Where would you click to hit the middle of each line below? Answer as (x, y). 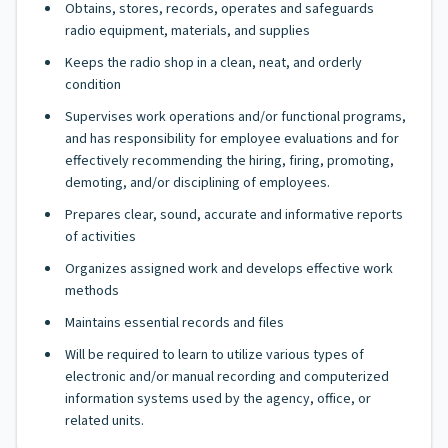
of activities (100, 237)
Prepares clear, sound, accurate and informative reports (234, 215)
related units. (104, 421)
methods (92, 291)
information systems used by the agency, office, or (218, 399)
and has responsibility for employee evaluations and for (232, 139)
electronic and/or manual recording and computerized (227, 377)
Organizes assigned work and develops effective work (229, 269)
